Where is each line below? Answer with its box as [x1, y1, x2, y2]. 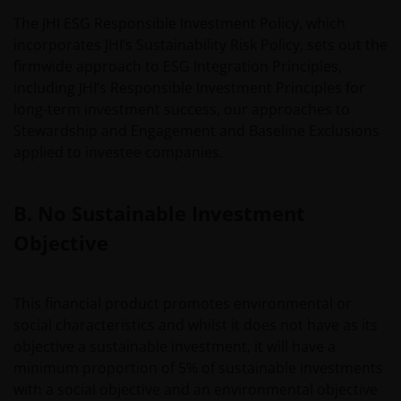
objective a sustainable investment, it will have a [13, 337, 336, 356]
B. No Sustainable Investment [13, 200, 305, 226]
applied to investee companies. [13, 142, 223, 162]
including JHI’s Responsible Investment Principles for [13, 78, 365, 98]
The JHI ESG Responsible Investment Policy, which [13, 13, 346, 33]
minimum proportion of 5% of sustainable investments [13, 358, 383, 378]
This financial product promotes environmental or [13, 294, 352, 313]
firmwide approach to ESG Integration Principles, [13, 56, 342, 76]
